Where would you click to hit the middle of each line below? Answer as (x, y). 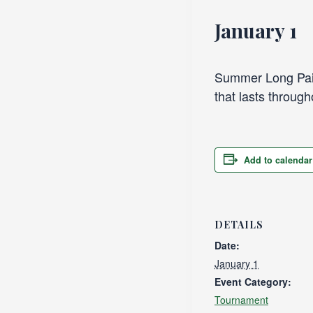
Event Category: (253, 282)
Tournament (241, 300)
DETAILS (239, 225)
